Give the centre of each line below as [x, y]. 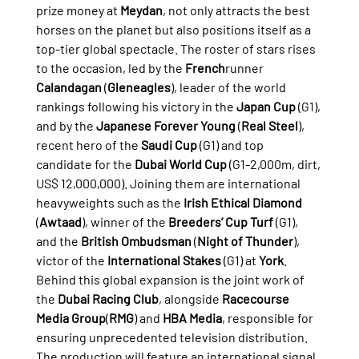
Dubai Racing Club [108, 298]
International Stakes [164, 260]
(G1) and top [231, 144]
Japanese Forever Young [165, 125]
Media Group [71, 317]
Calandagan [69, 87]
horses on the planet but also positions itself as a [174, 29]
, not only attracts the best [237, 10]
